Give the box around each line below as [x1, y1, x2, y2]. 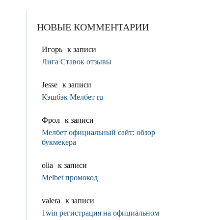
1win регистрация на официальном [41, 209, 159, 218]
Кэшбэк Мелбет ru [41, 93, 103, 102]
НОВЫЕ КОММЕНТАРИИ [36, 22, 149, 33]
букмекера [41, 138, 76, 147]
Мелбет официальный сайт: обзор [41, 128, 155, 137]
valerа [41, 196, 60, 205]
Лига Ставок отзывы [41, 57, 111, 66]
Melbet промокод [41, 173, 98, 182]
